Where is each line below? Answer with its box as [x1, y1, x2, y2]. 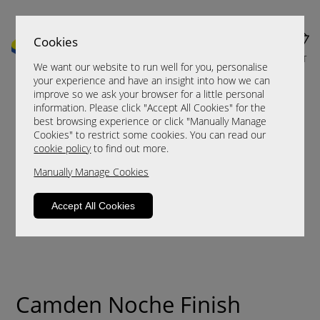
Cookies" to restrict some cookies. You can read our [34, 128, 266, 142]
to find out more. [91, 141, 169, 156]
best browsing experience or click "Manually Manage [34, 114, 267, 129]
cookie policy [34, 141, 91, 156]
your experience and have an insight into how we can [34, 74, 271, 88]
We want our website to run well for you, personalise [34, 60, 269, 74]
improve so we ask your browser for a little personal [34, 87, 265, 101]
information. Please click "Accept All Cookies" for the [34, 101, 266, 115]
